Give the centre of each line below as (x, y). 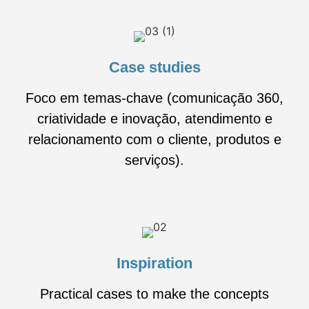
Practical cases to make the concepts (154, 293)
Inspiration (154, 263)
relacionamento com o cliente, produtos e (154, 139)
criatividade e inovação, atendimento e (154, 118)
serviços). (154, 160)
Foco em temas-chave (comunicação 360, (154, 98)
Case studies (154, 67)
